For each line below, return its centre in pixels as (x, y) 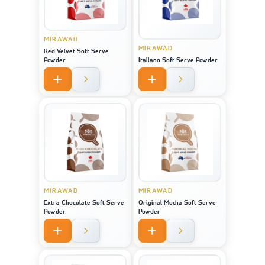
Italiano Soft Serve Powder (178, 61)
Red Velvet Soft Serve (76, 52)
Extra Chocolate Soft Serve (84, 203)
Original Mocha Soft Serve (177, 203)
